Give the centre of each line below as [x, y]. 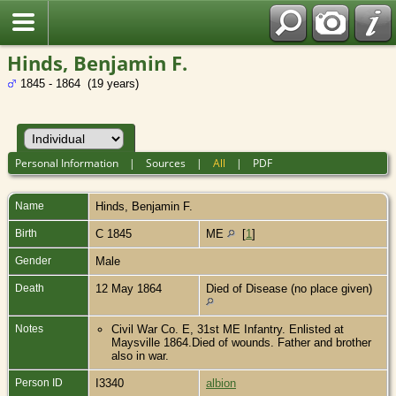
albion [221, 383]
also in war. [141, 355]
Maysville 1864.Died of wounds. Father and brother [242, 342]
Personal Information [67, 163]
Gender [33, 260]
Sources [166, 163]
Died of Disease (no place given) [289, 288]
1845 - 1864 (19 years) [78, 84]
